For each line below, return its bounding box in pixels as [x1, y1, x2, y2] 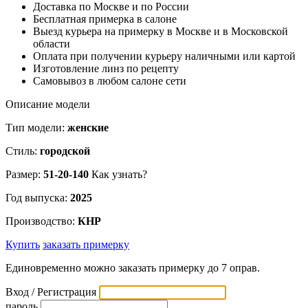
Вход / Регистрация [5, 285, 96, 298]
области [33, 37, 70, 49]
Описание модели [5, 98, 90, 110]
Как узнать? [91, 168, 147, 180]
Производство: [5, 214, 78, 227]
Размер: [5, 168, 43, 180]
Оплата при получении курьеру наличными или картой [33, 49, 296, 62]
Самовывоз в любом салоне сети [33, 74, 186, 87]
